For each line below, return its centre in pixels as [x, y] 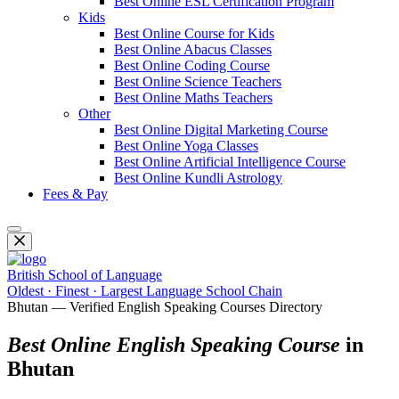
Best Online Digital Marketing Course [221, 130]
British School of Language [85, 275]
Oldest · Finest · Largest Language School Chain [145, 291]
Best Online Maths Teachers [193, 98]
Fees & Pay [75, 194]
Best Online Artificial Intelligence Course [230, 162]
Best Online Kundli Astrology [198, 178]
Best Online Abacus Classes [193, 49]
